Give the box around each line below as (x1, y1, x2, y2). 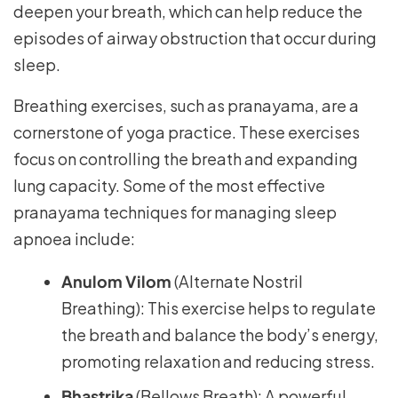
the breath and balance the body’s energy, (61, 324, 378, 345)
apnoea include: (13, 228, 135, 249)
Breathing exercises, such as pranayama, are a (13, 95, 359, 115)
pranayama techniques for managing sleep (13, 202, 337, 222)
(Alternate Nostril (171, 271, 303, 291)
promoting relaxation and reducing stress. (61, 351, 375, 371)
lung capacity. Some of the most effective (13, 175, 325, 195)
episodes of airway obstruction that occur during (13, 28, 377, 48)
